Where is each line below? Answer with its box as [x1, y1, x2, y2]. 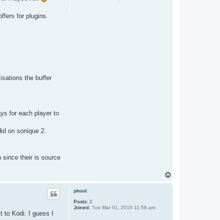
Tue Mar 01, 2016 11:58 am [90, 205, 155, 211]
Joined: [74, 205, 90, 211]
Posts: [74, 199, 88, 205]
